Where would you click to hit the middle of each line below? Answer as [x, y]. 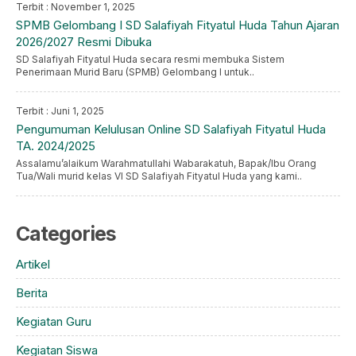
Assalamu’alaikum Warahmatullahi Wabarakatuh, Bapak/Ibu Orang [166, 163]
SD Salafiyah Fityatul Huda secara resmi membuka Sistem [150, 59]
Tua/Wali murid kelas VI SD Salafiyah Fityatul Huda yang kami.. [159, 176]
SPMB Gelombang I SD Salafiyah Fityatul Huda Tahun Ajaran [178, 25]
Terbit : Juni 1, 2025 [60, 110]
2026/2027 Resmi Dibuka [84, 41]
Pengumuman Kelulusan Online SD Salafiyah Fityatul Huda [171, 129]
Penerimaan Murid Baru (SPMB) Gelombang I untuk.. [135, 72]
